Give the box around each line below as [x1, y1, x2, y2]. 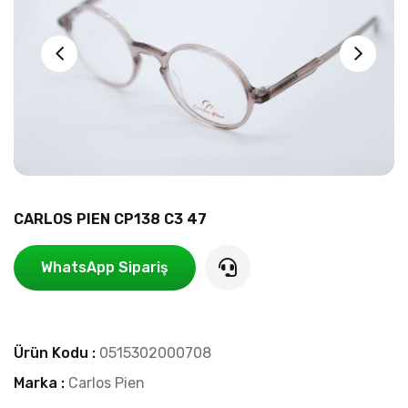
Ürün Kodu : [14, 343, 99, 362]
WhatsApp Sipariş [41, 258, 168, 276]
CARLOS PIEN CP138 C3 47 [14, 209, 207, 228]
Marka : [14, 373, 68, 392]
